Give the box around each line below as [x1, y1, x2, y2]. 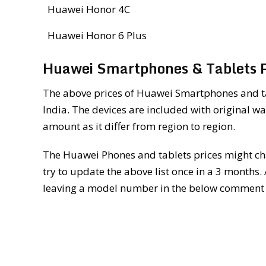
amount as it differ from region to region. [43, 119, 235, 133]
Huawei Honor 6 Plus [47, 28, 147, 42]
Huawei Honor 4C [47, 2, 131, 16]
